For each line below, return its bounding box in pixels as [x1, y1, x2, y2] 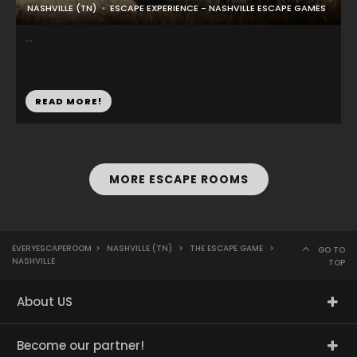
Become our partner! [17, 337, 144, 354]
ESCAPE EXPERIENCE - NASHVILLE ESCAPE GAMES [110, 2, 326, 14]
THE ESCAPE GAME [190, 242, 263, 254]
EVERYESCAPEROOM [12, 242, 92, 254]
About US [17, 293, 73, 310]
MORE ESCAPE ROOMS [108, 171, 249, 187]
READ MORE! [35, 95, 102, 108]
